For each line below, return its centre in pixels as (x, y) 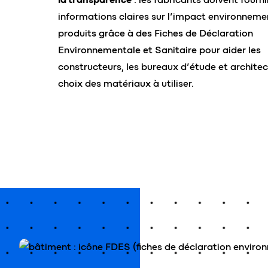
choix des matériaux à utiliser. (126, 84)
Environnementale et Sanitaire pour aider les (159, 50)
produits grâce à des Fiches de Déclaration (156, 33)
